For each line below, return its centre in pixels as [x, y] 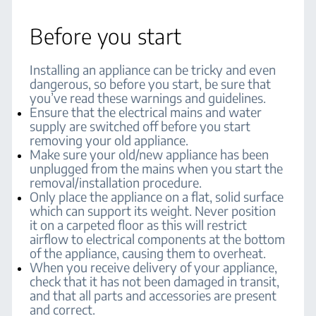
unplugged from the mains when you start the [157, 168]
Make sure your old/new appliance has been [150, 154]
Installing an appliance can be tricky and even [153, 69]
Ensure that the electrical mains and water [146, 112]
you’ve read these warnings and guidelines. [148, 98]
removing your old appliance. [109, 140]
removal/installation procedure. [116, 182]
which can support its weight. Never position [153, 211]
